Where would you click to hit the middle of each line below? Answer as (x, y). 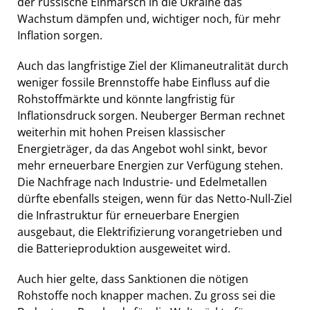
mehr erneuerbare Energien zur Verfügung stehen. (150, 165)
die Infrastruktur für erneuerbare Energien (128, 215)
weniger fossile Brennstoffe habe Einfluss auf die (144, 82)
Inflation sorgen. (60, 35)
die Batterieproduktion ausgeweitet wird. (124, 248)
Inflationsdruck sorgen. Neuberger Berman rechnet (151, 115)
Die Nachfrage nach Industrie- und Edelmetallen (142, 182)
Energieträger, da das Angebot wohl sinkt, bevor (143, 148)
